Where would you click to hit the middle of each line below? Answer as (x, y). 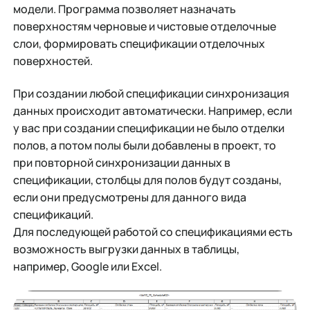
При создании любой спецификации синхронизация (151, 94)
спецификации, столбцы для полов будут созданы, (147, 180)
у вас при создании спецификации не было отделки (148, 128)
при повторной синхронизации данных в (121, 163)
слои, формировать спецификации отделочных (139, 43)
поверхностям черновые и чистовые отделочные (144, 26)
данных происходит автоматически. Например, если (152, 111)
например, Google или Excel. (87, 267)
